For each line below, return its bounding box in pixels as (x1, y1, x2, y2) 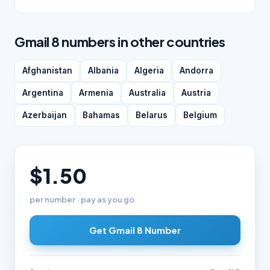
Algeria (134, 66, 164, 75)
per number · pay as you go (30, 195, 134, 204)
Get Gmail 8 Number (89, 224, 181, 236)
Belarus (136, 110, 168, 120)
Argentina (22, 88, 63, 98)
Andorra (180, 66, 213, 75)
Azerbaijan (22, 110, 67, 120)
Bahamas (83, 110, 120, 120)
